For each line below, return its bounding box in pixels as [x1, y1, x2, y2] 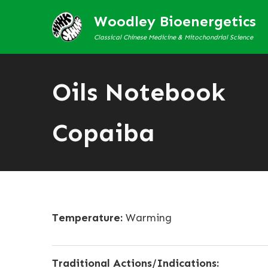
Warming [123, 211, 172, 224]
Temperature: [52, 211, 123, 224]
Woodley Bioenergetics [94, 12, 256, 30]
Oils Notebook [52, 77, 226, 107]
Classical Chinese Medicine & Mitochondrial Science [94, 32, 253, 41]
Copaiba [52, 118, 155, 148]
